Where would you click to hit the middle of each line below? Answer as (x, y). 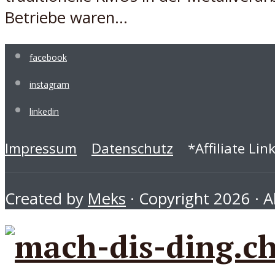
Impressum (41, 149)
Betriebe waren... (66, 18)
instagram (49, 84)
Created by (46, 199)
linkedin (44, 111)
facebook (48, 57)
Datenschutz (132, 149)
